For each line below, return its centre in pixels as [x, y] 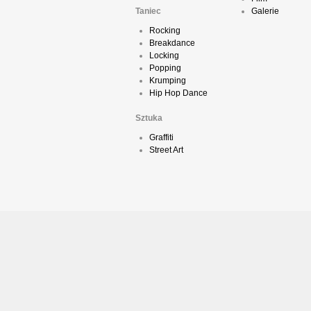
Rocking [165, 31]
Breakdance [172, 43]
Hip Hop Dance [178, 93]
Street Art [166, 150]
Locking [164, 56]
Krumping [168, 81]
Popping [165, 68]
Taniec [148, 11]
